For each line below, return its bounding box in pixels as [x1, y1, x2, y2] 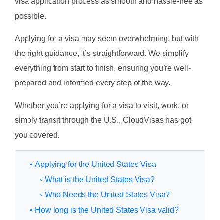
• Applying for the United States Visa [30, 160, 156, 169]
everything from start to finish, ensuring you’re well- [15, 64, 191, 73]
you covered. [15, 131, 59, 139]
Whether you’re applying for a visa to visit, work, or [15, 101, 189, 110]
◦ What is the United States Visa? [40, 175, 155, 184]
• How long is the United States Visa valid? [30, 206, 179, 215]
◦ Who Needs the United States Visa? [40, 191, 170, 199]
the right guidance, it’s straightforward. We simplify [15, 49, 189, 58]
